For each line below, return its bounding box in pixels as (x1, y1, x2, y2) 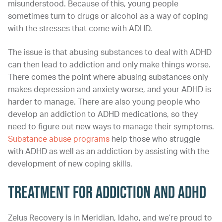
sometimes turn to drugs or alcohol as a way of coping (8, 12, 208, 21)
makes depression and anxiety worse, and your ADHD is (8, 85, 211, 94)
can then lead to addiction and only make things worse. (8, 60, 211, 69)
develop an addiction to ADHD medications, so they (8, 110, 198, 118)
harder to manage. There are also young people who (8, 98, 200, 106)
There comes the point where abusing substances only (8, 73, 208, 81)
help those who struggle (110, 135, 200, 143)
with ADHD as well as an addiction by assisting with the (8, 147, 209, 156)
